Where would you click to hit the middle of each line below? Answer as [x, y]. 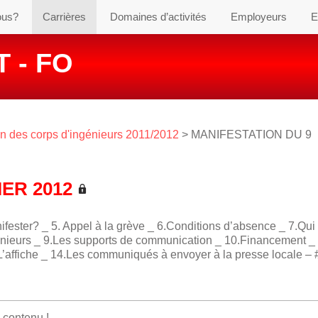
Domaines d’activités [158, 17]
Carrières [64, 17]
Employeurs [259, 17]
